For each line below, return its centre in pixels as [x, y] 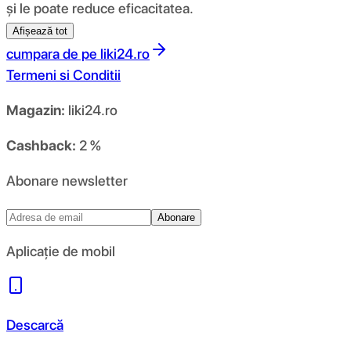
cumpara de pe [52, 53]
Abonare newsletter [67, 180]
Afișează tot [40, 31]
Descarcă [35, 324]
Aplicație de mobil [61, 251]
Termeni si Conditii [63, 74]
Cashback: [41, 145]
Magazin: [36, 110]
